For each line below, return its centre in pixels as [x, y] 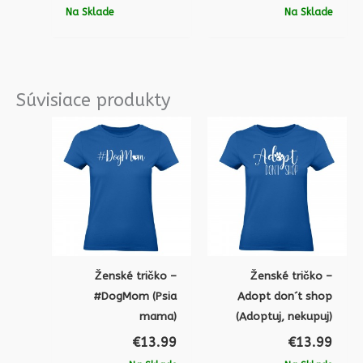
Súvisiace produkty [93, 101]
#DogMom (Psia [135, 296]
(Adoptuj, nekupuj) [284, 316]
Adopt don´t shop [285, 296]
